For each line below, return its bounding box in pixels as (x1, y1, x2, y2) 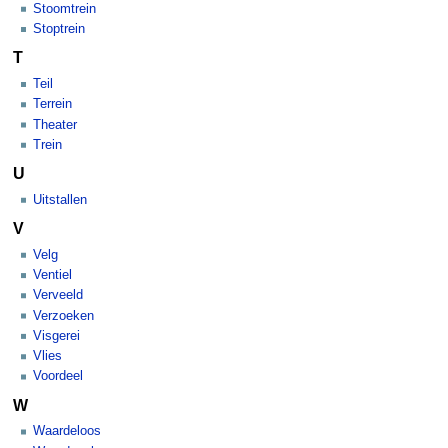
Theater (33, 117, 77, 132)
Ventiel (33, 268, 72, 283)
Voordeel (33, 369, 83, 384)
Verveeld (33, 288, 83, 303)
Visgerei (33, 328, 80, 343)
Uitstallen (33, 192, 87, 207)
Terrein (33, 97, 72, 112)
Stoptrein (33, 21, 85, 36)
